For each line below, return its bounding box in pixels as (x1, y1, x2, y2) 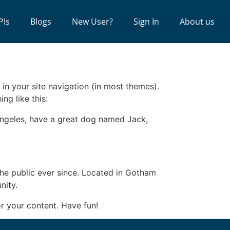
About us (179, 16, 215, 27)
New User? (71, 16, 113, 27)
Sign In (133, 16, 159, 27)
